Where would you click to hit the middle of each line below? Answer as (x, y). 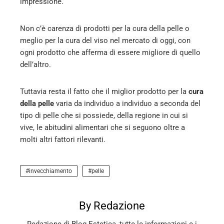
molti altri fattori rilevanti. (63, 140)
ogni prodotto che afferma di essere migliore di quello (110, 53)
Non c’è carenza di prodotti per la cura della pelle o (105, 29)
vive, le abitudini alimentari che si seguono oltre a (102, 128)
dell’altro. (35, 65)
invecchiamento (50, 171)
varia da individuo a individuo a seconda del (127, 104)
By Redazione (112, 206)
